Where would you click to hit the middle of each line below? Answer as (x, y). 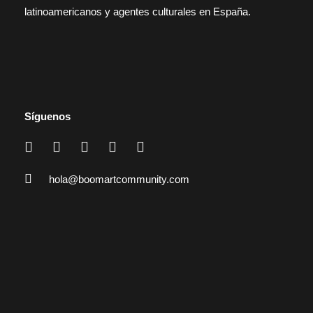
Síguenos (48, 117)
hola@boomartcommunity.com (119, 180)
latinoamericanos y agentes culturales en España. (138, 12)
